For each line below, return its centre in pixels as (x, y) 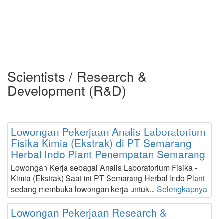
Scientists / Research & (77, 76)
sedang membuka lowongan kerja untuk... (84, 189)
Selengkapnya (182, 189)
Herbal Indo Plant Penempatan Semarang (108, 154)
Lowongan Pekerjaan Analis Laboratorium (108, 131)
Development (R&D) (67, 90)
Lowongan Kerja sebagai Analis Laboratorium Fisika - (104, 167)
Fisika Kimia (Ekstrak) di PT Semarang (101, 143)
